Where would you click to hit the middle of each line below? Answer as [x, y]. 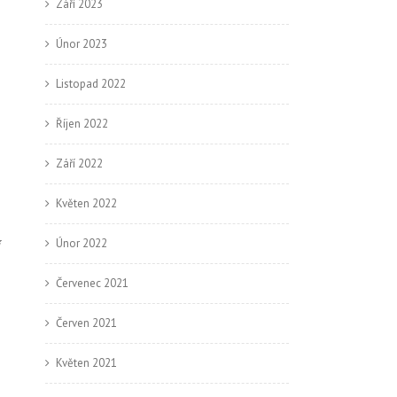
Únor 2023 [82, 44]
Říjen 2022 [82, 124]
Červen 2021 [86, 323]
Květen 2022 [86, 203]
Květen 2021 [86, 363]
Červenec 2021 [92, 283]
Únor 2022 [82, 243]
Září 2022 [79, 163]
